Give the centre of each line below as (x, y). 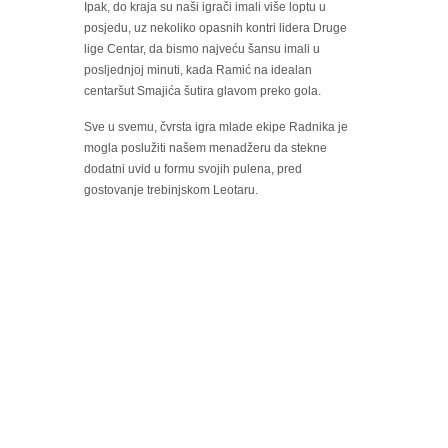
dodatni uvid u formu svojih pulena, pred (193, 169)
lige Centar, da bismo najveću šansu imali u (202, 49)
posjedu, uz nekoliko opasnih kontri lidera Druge (215, 28)
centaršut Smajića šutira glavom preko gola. (202, 91)
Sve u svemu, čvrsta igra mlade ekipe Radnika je (216, 127)
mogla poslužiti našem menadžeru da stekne (205, 148)
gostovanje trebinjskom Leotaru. (171, 190)
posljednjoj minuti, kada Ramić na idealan (198, 70)
